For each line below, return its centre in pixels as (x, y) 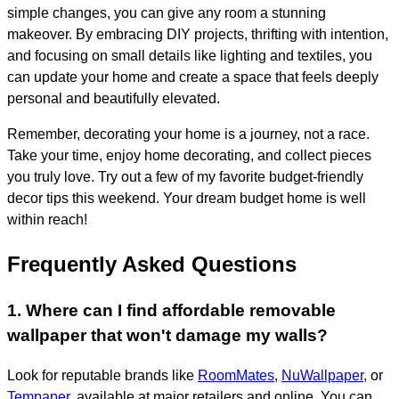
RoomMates (236, 375)
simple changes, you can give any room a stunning (167, 13)
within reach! (47, 220)
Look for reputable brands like (102, 375)
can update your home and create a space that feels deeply (193, 77)
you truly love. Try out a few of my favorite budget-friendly (185, 177)
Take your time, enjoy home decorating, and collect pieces (189, 156)
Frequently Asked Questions (152, 265)
